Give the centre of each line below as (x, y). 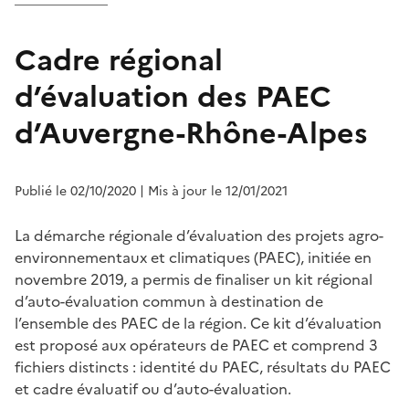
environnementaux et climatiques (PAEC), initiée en (193, 257)
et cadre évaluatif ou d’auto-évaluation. (153, 388)
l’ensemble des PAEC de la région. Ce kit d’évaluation (198, 323)
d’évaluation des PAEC (173, 96)
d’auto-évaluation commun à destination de (169, 301)
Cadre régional (119, 60)
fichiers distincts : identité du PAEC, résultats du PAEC (203, 367)
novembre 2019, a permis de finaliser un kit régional (194, 279)
